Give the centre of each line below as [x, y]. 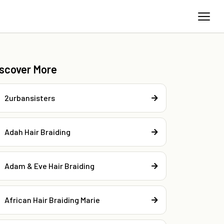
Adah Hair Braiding [38, 132]
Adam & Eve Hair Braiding [50, 166]
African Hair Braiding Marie [52, 200]
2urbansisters [30, 98]
